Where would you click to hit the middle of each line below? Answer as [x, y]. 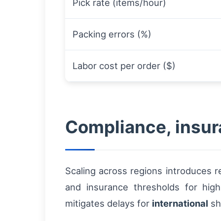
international [180, 203]
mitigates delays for [109, 203]
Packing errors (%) [112, 34]
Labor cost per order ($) [124, 66]
